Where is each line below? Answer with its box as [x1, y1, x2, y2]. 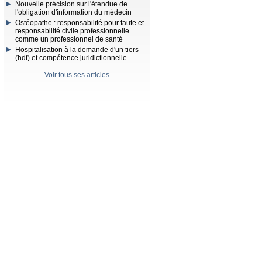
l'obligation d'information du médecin [15, 8, 132, 16]
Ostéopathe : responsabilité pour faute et [15, 19, 144, 27]
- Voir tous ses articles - [40, 71, 113, 79]
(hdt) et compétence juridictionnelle [15, 54, 127, 62]
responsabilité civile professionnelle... [15, 27, 135, 35]
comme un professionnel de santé [15, 35, 123, 43]
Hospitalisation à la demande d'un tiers [15, 46, 139, 54]
